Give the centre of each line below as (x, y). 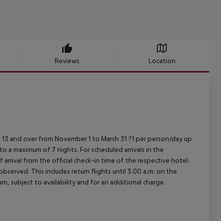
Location (162, 61)
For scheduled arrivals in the (121, 150)
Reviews (67, 61)
